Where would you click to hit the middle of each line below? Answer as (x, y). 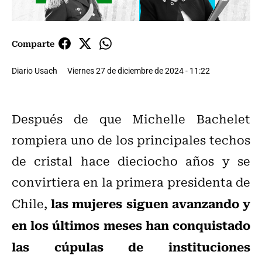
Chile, (32, 204)
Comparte (33, 44)
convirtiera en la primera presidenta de (131, 182)
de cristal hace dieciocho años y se (131, 161)
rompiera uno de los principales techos (131, 140)
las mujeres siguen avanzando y (151, 203)
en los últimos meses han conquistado (131, 225)
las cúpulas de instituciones (131, 247)
